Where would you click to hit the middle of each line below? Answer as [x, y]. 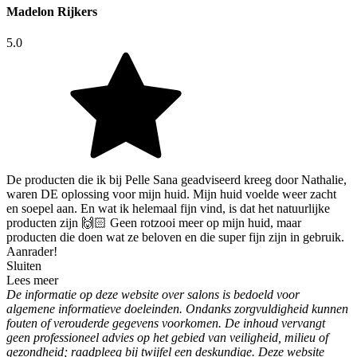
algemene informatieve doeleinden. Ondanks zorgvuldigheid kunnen [177, 309]
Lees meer [32, 280]
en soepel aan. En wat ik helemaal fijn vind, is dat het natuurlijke [168, 209]
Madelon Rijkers [52, 11]
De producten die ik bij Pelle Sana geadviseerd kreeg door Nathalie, [177, 180]
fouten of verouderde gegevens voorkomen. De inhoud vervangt [166, 324]
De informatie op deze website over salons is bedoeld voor [153, 295]
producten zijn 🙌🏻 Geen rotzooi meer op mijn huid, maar [154, 223]
